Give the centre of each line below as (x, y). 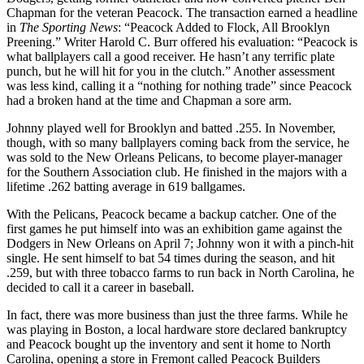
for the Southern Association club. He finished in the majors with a (177, 171)
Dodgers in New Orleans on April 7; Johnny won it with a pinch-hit (180, 243)
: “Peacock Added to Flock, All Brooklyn (224, 27)
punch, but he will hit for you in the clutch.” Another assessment (171, 71)
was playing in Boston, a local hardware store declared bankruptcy (177, 329)
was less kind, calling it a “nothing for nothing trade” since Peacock (179, 85)
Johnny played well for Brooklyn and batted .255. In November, (171, 128)
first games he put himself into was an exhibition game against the (174, 228)
